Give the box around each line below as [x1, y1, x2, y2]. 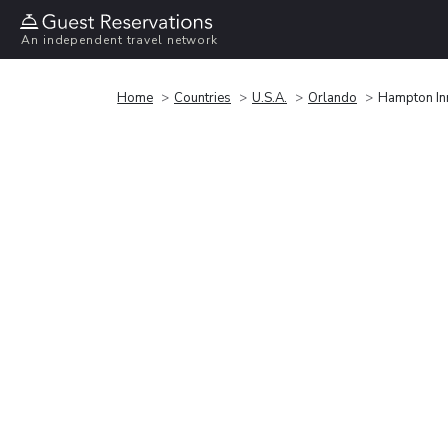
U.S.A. [252, 88, 287, 107]
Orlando [308, 88, 357, 107]
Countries [174, 88, 231, 107]
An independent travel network [21, 32, 219, 49]
